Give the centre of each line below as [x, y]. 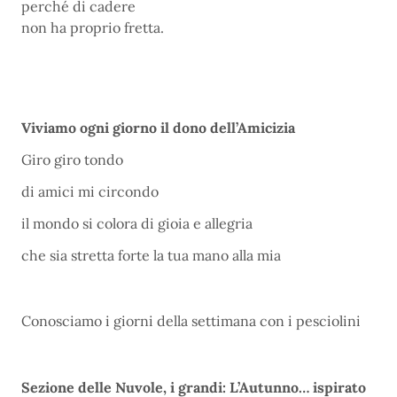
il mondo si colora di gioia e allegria [137, 223]
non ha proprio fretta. [93, 27]
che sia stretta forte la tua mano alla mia [151, 255]
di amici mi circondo [90, 191]
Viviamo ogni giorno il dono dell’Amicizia [158, 127]
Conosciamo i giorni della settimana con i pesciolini [191, 321]
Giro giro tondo [72, 159]
